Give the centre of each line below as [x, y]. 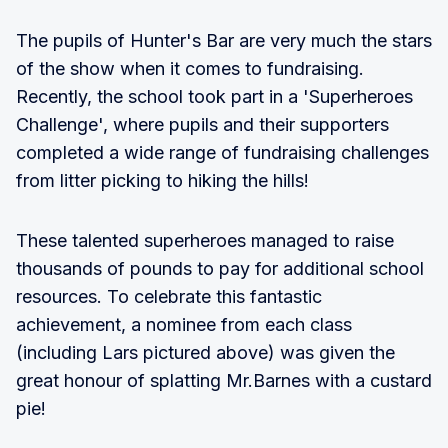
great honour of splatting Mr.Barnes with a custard [224, 380]
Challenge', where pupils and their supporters [202, 124]
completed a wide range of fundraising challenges [222, 152]
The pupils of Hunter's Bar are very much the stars [224, 40]
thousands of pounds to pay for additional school [220, 268]
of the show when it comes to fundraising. [190, 68]
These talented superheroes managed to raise [205, 240]
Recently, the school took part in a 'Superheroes [214, 96]
